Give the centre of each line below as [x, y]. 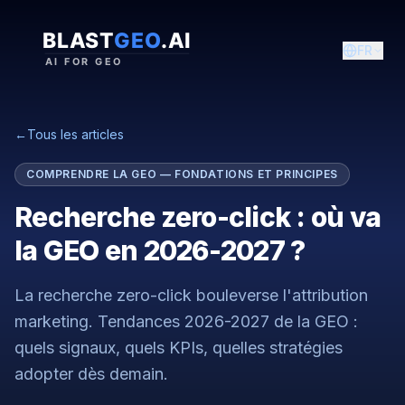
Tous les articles [75, 134]
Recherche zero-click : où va [198, 217]
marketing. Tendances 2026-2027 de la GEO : [186, 321]
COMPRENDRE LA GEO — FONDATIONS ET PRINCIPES [182, 174]
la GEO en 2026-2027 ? [160, 250]
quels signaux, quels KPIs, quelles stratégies [179, 348]
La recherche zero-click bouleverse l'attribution [191, 295]
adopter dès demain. [91, 374]
